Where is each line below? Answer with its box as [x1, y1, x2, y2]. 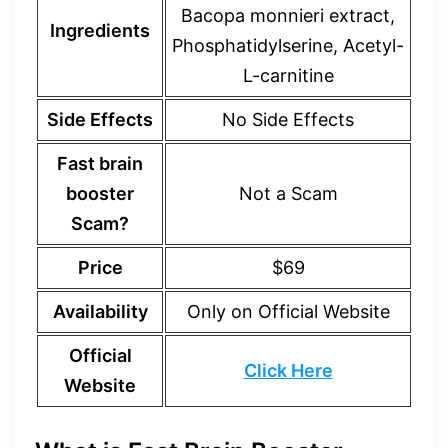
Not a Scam [238, 183, 338, 204]
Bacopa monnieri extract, [181, 5, 395, 26]
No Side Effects [222, 109, 354, 130]
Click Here [243, 360, 333, 381]
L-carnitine [242, 65, 334, 86]
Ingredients [50, 20, 150, 41]
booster [66, 183, 134, 204]
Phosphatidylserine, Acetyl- [172, 35, 404, 56]
